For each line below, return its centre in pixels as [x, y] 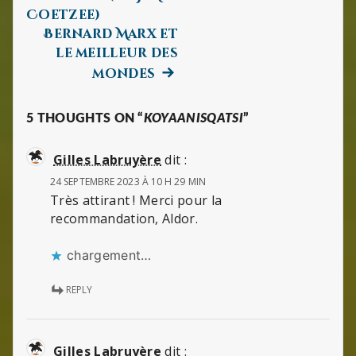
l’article [66, 46]
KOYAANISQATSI [193, 118]
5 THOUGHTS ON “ [85, 118]
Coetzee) [64, 15]
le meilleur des [117, 53]
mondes [124, 74]
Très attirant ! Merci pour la [136, 200]
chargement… [109, 255]
